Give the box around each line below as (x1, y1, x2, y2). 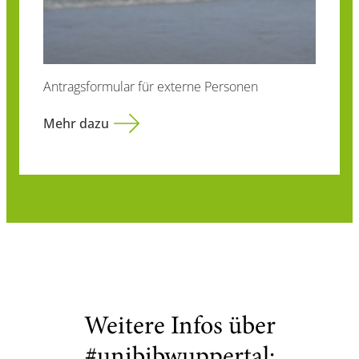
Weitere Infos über (83, 315, 276, 341)
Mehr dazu (43, 115, 109, 132)
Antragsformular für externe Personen (43, 78, 258, 95)
